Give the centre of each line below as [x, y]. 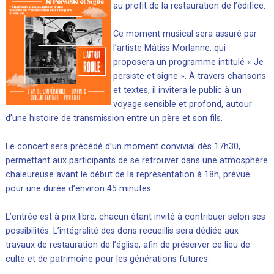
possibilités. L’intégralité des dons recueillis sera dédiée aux [122, 231]
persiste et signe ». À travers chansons [190, 76]
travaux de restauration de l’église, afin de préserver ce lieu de [128, 245]
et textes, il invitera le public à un [178, 91]
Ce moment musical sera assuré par [185, 34]
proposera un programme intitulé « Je [189, 62]
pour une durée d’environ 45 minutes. [79, 189]
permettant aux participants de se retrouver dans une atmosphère [136, 161]
